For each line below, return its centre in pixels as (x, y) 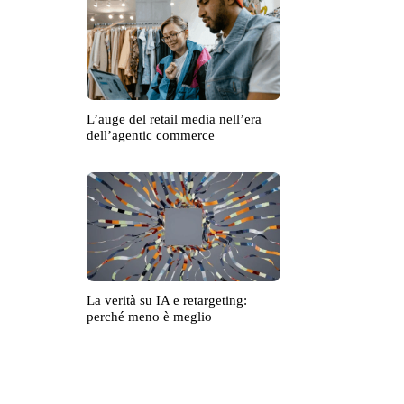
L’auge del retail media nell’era (174, 119)
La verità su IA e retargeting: (167, 301)
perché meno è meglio (149, 317)
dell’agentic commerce (151, 136)
